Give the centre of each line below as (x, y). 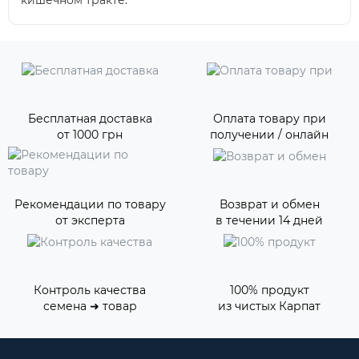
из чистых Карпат (269, 307)
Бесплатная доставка (90, 119)
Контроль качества (90, 290)
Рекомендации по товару (90, 205)
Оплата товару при (269, 119)
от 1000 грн (90, 135)
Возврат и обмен (269, 205)
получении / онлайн (269, 135)
